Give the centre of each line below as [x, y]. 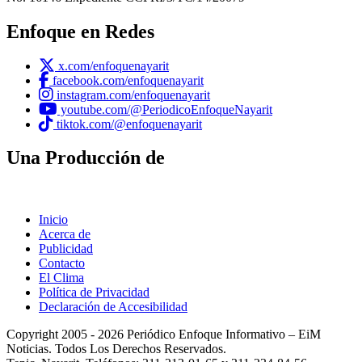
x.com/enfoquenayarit [112, 65]
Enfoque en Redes [80, 31]
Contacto [62, 263]
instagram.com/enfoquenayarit [132, 95]
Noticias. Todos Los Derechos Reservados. [116, 349]
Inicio [53, 220]
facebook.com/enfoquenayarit [126, 80]
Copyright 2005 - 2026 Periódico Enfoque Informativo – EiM [164, 335]
